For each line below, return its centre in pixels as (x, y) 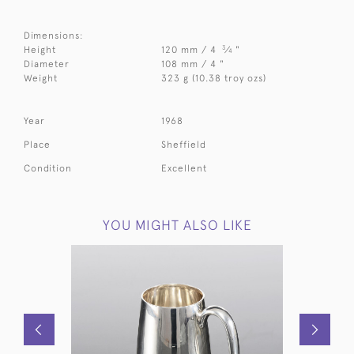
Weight (41, 78)
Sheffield (184, 144)
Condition (48, 168)
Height (40, 49)
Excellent (185, 168)
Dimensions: (54, 35)
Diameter (47, 64)
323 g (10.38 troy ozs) (214, 78)
